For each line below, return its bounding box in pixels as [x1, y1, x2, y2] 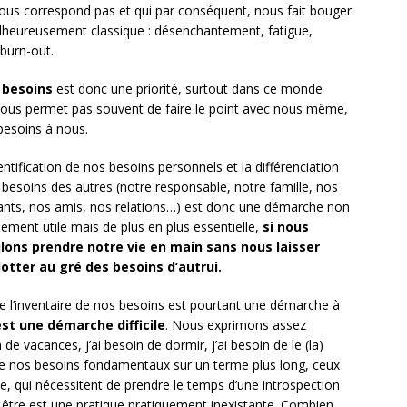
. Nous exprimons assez [165, 316, 306, 334]
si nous [263, 218, 309, 236]
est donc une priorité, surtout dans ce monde [53, 80, 323, 98]
